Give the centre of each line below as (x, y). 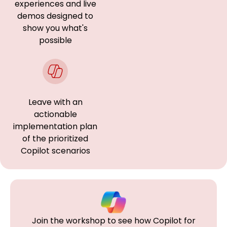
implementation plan (55, 126)
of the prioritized (55, 139)
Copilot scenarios (55, 151)
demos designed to (55, 16)
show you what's (55, 28)
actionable (55, 114)
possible (55, 40)
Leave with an (55, 102)
